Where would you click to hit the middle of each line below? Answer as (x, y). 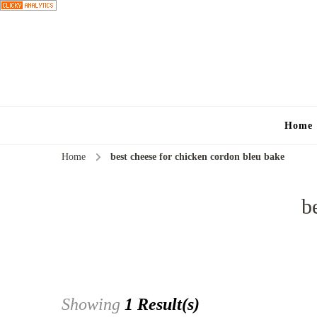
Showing (93, 305)
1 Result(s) (162, 305)
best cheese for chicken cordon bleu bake (197, 157)
